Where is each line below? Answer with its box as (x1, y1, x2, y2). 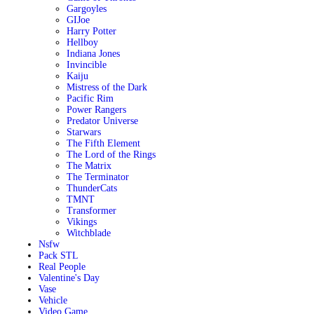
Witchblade (66, 228, 111, 238)
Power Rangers (66, 104, 126, 115)
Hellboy (66, 37, 98, 48)
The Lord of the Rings (66, 149, 156, 160)
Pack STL (38, 250, 78, 261)
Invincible (66, 60, 107, 70)
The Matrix (66, 161, 111, 171)
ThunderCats (66, 183, 117, 193)
